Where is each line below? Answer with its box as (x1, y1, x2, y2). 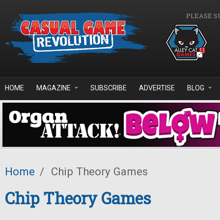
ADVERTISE (139, 84, 175, 92)
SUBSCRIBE (90, 84, 127, 92)
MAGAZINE (36, 84, 71, 92)
